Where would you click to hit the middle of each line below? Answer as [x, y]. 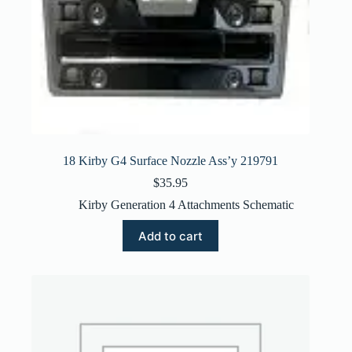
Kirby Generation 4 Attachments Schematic [187, 205]
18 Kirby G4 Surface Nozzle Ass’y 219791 [171, 161]
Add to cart [171, 236]
